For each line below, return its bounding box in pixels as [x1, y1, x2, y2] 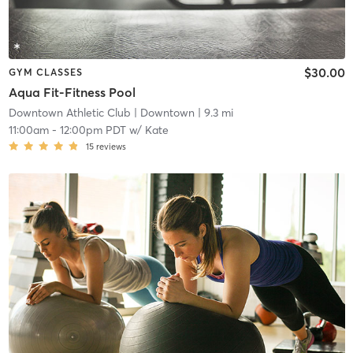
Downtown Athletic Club [8, 106, 131, 121]
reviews [95, 141, 126, 153]
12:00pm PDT [59, 123, 126, 138]
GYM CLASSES [8, 65, 83, 78]
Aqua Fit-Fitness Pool [8, 84, 136, 101]
